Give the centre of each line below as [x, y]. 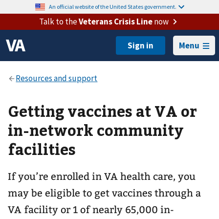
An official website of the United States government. [112, 7]
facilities [42, 149]
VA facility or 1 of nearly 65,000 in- [91, 210]
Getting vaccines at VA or [102, 111]
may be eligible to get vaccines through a [104, 193]
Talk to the [59, 22]
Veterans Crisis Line [115, 22]
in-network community [96, 130]
